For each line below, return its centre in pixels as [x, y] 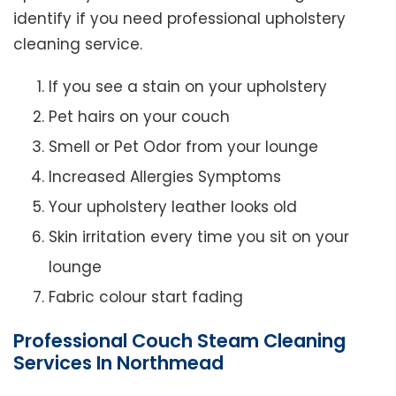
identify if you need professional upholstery [179, 18]
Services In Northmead [118, 362]
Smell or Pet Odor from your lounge [183, 146]
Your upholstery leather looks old [173, 206]
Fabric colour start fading [146, 297]
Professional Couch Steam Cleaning [179, 340]
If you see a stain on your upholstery [188, 86]
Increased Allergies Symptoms [165, 176]
